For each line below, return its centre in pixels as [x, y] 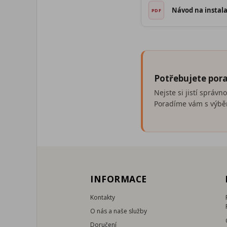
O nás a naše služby [119, 211]
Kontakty [103, 198]
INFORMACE [119, 179]
